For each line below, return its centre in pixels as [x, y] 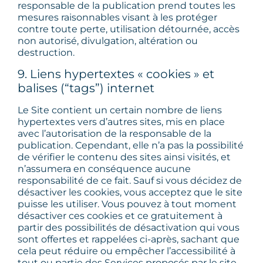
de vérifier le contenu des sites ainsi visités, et [124, 157]
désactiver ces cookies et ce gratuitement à [120, 216]
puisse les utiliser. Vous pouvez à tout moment [127, 204]
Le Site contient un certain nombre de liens [120, 110]
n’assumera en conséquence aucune [104, 169]
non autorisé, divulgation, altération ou [108, 41]
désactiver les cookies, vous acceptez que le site [130, 193]
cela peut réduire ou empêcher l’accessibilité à [127, 251]
